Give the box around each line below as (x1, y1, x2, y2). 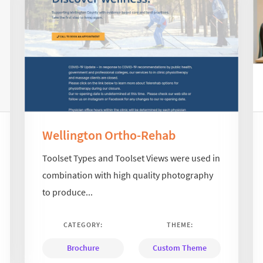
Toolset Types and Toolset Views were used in (42, 151, 221, 164)
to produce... (42, 186, 93, 198)
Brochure (67, 242, 100, 253)
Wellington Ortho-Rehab (42, 127, 176, 144)
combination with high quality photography (42, 168, 214, 181)
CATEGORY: (63, 220, 103, 229)
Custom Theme (153, 242, 207, 253)
